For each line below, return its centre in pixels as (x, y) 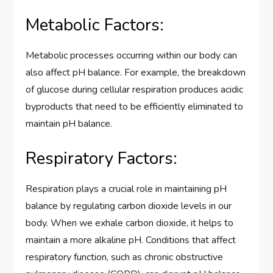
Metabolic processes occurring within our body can (132, 55)
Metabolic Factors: (95, 25)
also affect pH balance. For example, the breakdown (136, 72)
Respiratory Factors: (102, 158)
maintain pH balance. (69, 123)
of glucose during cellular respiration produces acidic (135, 89)
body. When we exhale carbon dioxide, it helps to (130, 223)
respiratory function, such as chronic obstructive (125, 257)
